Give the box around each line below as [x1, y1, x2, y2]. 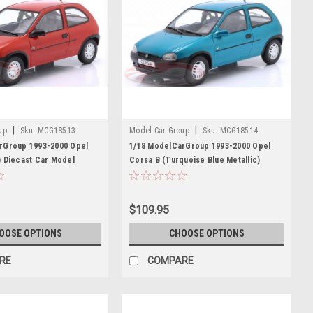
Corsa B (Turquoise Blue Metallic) [129, 155, 261, 165]
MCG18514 [220, 126, 258, 136]
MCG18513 [38, 126, 75, 136]
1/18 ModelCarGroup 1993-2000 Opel [129, 141, 271, 151]
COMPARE [147, 254, 194, 266]
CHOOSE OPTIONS [168, 228, 245, 239]
